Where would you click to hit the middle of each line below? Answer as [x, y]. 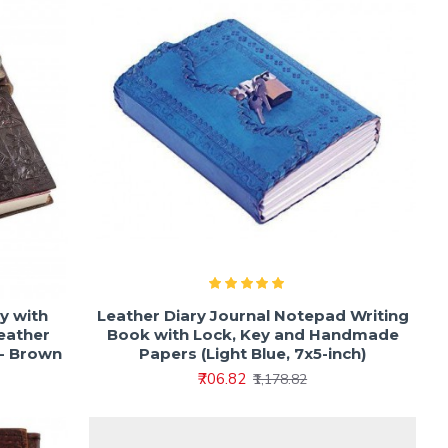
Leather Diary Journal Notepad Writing [252, 316]
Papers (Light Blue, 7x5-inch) [253, 354]
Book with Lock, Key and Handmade [252, 335]
